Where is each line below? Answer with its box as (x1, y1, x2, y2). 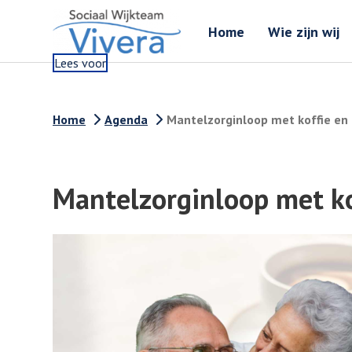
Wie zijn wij (268, 22, 339, 41)
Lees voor (54, 55, 106, 71)
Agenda (104, 112, 148, 127)
